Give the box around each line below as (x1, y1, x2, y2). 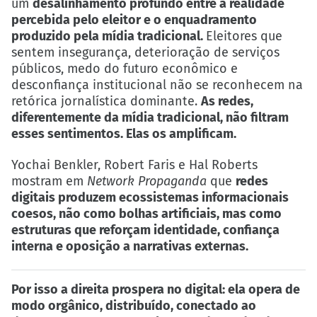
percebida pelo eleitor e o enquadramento (11, 11, 257, 28)
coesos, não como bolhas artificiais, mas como (11, 205, 282, 221)
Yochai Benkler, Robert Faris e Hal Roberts (11, 156, 258, 173)
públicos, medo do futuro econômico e (11, 60, 238, 76)
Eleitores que (206, 28, 282, 44)
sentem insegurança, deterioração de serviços (11, 44, 279, 60)
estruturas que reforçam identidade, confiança (11, 221, 279, 238)
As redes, (201, 93, 253, 109)
